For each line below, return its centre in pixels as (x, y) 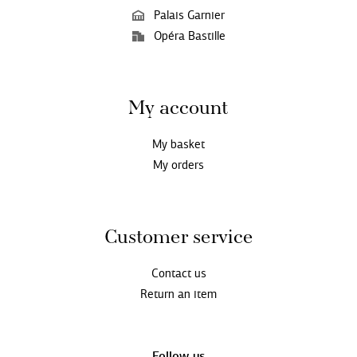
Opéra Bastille (189, 36)
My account (178, 109)
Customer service (178, 238)
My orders (178, 165)
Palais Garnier (189, 16)
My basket (178, 145)
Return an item (178, 294)
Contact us (178, 274)
